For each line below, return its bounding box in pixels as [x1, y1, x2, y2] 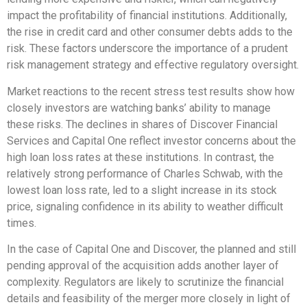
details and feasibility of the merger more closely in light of [7, 292, 291, 306]
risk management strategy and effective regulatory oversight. [7, 58, 299, 72]
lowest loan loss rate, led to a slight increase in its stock [7, 183, 277, 197]
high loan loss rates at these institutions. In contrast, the [7, 150, 274, 164]
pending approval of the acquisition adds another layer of [7, 259, 279, 273]
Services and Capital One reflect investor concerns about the [7, 134, 296, 147]
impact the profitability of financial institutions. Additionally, [7, 9, 287, 23]
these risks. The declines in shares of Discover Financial [7, 117, 278, 131]
